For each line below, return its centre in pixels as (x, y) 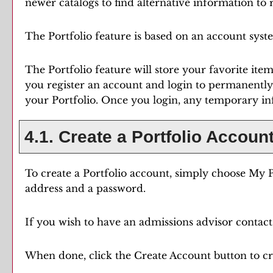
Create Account (172, 255)
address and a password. (85, 188)
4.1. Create (68, 137)
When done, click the (80, 255)
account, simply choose (188, 173)
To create (50, 173)
